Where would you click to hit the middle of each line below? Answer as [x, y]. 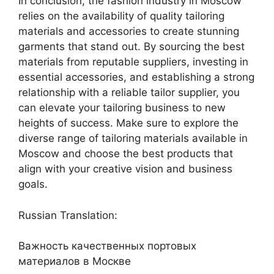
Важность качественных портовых [107, 246]
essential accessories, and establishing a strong [136, 77]
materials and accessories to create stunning [129, 31]
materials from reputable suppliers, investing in [133, 62]
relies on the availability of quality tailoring [121, 16]
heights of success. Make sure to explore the [128, 123]
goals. [33, 184]
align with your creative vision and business [125, 169]
